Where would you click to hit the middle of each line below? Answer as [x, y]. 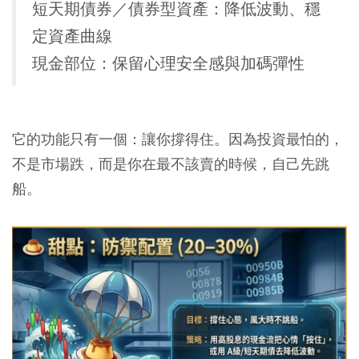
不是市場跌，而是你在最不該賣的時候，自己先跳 [171, 164]
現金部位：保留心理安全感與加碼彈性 [168, 64]
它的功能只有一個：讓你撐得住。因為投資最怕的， [178, 139]
